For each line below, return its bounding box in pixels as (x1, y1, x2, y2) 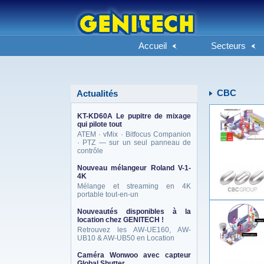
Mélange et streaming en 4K (77, 182, 191, 190)
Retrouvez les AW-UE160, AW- (77, 226, 191, 234)
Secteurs (211, 41, 246, 51)
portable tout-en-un (77, 190, 138, 199)
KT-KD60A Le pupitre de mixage (77, 112, 191, 120)
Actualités (77, 88, 118, 98)
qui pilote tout (77, 120, 122, 128)
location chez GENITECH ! (77, 216, 164, 224)
